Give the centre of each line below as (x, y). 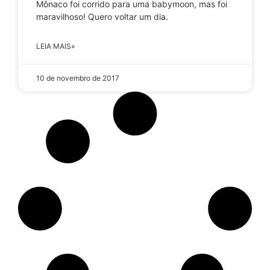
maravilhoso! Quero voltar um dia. (102, 16)
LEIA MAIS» (55, 46)
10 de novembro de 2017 (78, 78)
